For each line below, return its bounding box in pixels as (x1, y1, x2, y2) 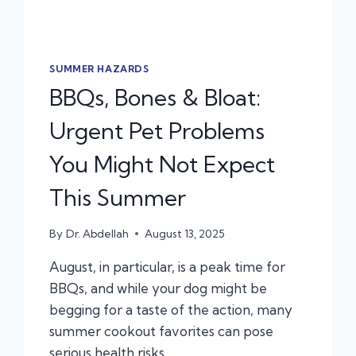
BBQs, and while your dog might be (49, 279, 268, 296)
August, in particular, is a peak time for (49, 257, 286, 275)
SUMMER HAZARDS (49, 63, 149, 75)
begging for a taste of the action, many (49, 300, 293, 318)
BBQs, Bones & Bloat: (49, 83, 261, 112)
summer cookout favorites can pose (49, 322, 274, 339)
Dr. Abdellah (65, 226, 129, 240)
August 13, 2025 (144, 226, 225, 240)
